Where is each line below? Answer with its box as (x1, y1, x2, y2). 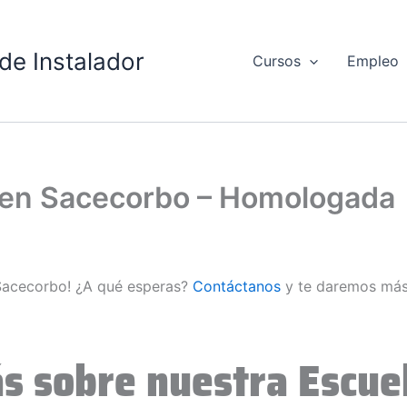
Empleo (347, 52, 400, 71)
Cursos (252, 52, 301, 71)
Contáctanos (193, 277, 281, 296)
